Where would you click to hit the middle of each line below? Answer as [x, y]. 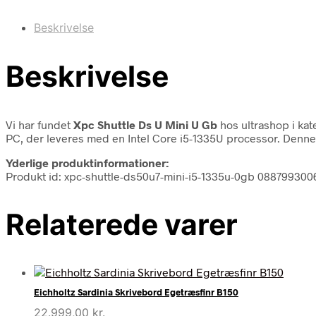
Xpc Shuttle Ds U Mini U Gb [145, 124]
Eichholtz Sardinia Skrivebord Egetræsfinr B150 [136, 292]
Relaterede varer [122, 224]
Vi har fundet [39, 124]
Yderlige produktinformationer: [87, 162]
